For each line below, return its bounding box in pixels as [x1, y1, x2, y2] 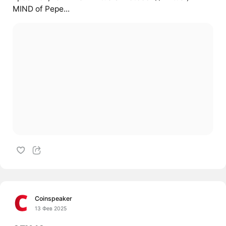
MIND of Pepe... [12, 4, 70, 14]
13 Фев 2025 [35, 205, 67, 212]
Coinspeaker [35, 195, 73, 203]
